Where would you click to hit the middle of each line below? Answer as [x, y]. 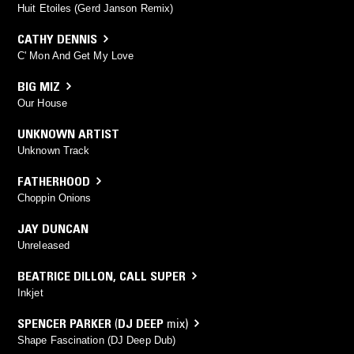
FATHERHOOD [54, 181]
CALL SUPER [153, 275]
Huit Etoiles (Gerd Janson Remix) [96, 8]
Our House [42, 103]
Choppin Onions [55, 198]
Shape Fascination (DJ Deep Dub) [97, 340]
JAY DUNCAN [53, 228]
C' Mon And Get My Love [76, 55]
